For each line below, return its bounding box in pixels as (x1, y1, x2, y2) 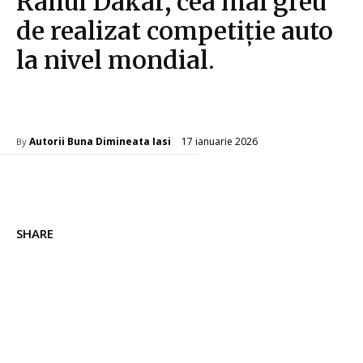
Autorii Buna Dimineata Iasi (29, 135, 171, 149)
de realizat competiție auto (16, 15, 333, 47)
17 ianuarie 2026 (181, 134, 258, 148)
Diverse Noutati (26, 102, 93, 115)
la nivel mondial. (16, 45, 215, 76)
